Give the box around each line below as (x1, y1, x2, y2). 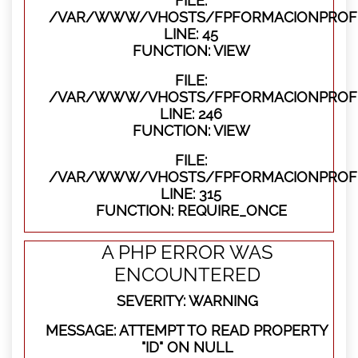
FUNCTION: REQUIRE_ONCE (95, 201, 287, 219)
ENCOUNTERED (113, 262, 261, 286)
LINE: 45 (164, 25, 218, 42)
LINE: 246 (160, 105, 222, 122)
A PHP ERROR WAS (101, 240, 273, 264)
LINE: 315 (161, 185, 221, 202)
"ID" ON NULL (141, 338, 233, 356)
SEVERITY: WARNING (116, 292, 258, 309)
